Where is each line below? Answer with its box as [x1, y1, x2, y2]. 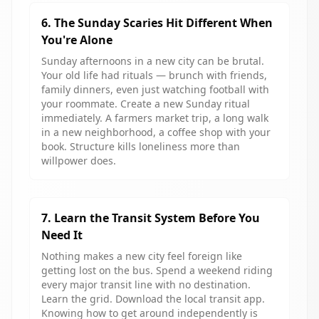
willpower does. [41, 154, 116, 167]
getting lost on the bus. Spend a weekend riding [41, 263, 273, 277]
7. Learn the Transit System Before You [41, 210, 260, 226]
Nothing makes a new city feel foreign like [41, 249, 242, 263]
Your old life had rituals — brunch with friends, [41, 68, 267, 82]
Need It [41, 227, 83, 243]
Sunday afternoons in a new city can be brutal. [41, 54, 264, 68]
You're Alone [41, 32, 113, 48]
